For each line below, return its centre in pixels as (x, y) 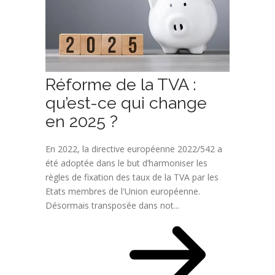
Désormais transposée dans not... (112, 206)
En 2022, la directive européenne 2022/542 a (134, 149)
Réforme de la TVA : (121, 85)
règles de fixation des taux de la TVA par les (132, 177)
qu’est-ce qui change (126, 103)
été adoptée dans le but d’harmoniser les (126, 163)
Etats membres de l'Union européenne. (123, 192)
